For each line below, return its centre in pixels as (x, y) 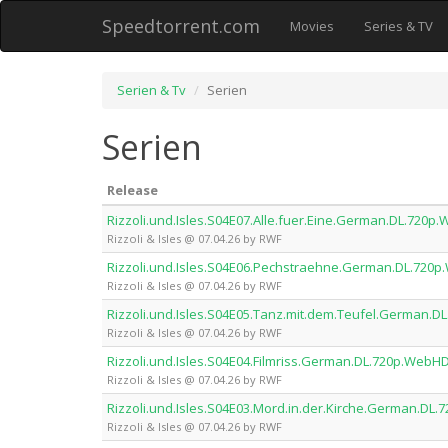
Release (132, 190)
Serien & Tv (151, 90)
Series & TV (398, 26)
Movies (312, 26)
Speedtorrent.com (181, 26)
